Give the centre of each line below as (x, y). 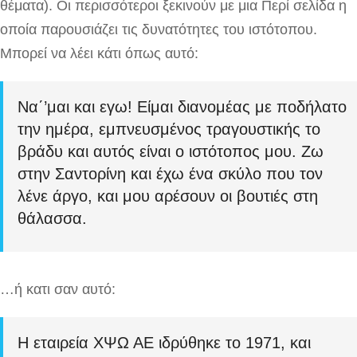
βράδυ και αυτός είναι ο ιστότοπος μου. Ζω (171, 151)
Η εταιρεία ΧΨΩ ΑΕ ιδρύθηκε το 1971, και (164, 342)
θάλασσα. (52, 218)
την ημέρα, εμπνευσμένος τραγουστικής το (169, 129)
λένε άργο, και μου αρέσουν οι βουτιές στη (168, 196)
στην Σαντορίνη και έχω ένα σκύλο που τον (170, 174)
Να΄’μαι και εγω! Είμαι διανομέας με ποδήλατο (182, 107)
